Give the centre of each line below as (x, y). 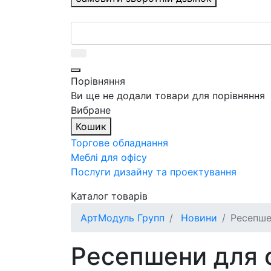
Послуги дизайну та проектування (154, 172)
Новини (198, 218)
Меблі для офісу (109, 158)
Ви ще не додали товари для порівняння (168, 96)
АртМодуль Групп (122, 218)
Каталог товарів (109, 196)
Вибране (91, 110)
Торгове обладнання (119, 143)
